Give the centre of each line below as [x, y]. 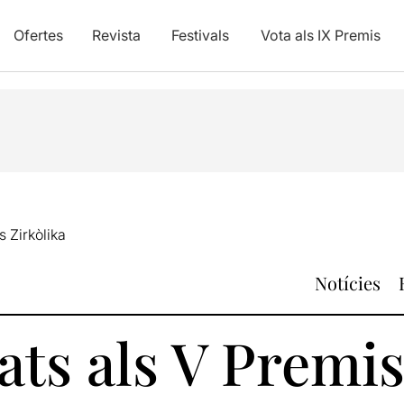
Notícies [348, 283]
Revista [116, 35]
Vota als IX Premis [320, 35]
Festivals [200, 35]
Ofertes [38, 35]
